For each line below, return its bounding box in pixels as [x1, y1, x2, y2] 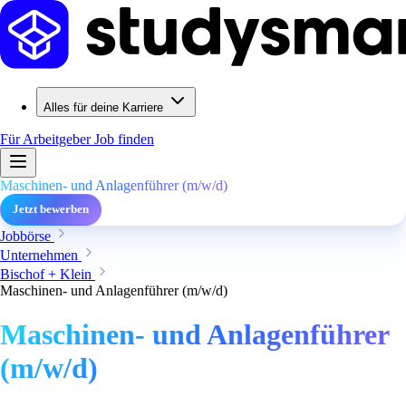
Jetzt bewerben [13, 203, 89, 216]
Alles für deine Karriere [43, 101, 163, 114]
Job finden [94, 131, 154, 147]
